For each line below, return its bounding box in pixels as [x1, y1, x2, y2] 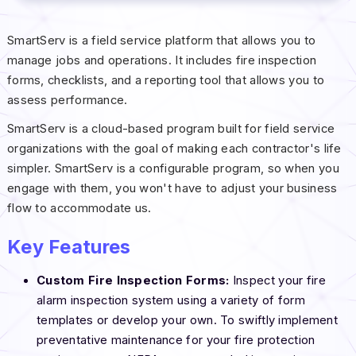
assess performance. [6, 92, 128, 107]
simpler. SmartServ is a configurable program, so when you [6, 161, 339, 176]
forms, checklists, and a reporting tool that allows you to [6, 72, 325, 87]
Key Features [6, 234, 131, 258]
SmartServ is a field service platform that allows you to [6, 33, 316, 48]
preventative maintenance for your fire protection [36, 332, 315, 347]
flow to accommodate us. [6, 200, 156, 215]
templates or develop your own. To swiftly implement [36, 312, 339, 327]
